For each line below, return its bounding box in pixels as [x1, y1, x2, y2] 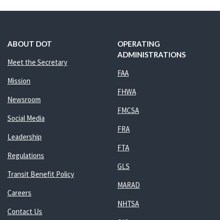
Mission [7, 76, 30, 85]
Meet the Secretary [7, 57, 67, 67]
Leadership [7, 132, 42, 141]
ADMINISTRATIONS [117, 50, 186, 59]
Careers [7, 188, 31, 197]
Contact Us [7, 206, 42, 216]
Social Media [7, 113, 45, 123]
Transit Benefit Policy [7, 169, 74, 179]
